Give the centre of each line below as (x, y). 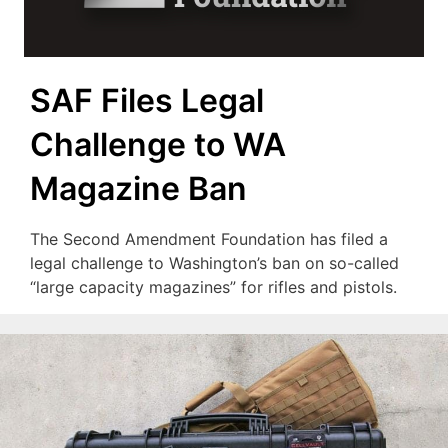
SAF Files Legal (147, 101)
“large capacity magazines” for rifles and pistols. (213, 287)
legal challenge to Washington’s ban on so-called (214, 263)
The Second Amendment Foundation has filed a (209, 239)
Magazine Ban (138, 189)
